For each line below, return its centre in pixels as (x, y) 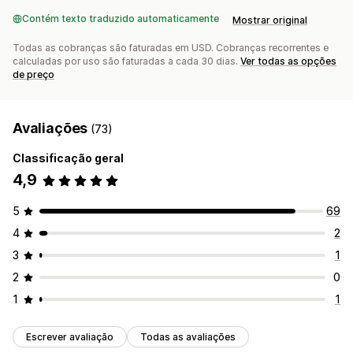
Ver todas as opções (288, 61)
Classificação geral (68, 158)
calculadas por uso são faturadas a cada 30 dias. (126, 61)
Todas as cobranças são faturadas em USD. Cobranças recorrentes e (171, 48)
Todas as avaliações (188, 337)
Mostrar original (270, 20)
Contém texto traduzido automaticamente (121, 19)
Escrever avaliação (70, 337)
